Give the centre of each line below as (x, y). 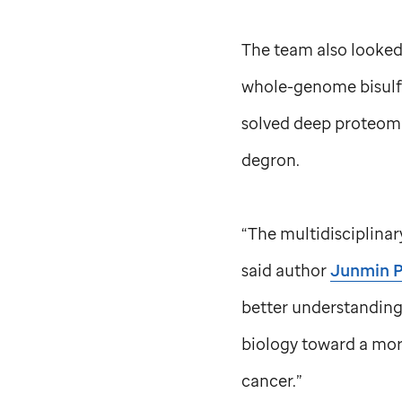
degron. (270, 160)
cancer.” (271, 380)
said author (285, 270)
